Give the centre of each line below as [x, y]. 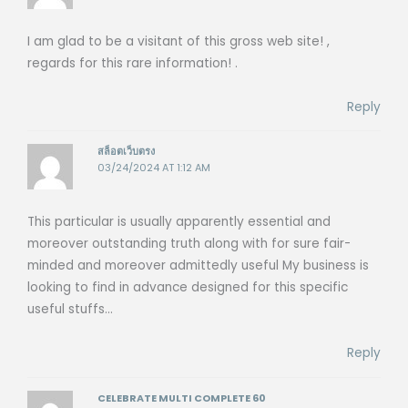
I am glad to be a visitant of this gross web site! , [178, 41]
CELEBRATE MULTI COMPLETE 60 [182, 398]
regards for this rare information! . [133, 63]
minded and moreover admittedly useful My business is [198, 266]
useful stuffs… [70, 310]
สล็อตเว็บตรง [127, 152]
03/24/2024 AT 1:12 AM [154, 168]
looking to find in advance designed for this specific [188, 288]
